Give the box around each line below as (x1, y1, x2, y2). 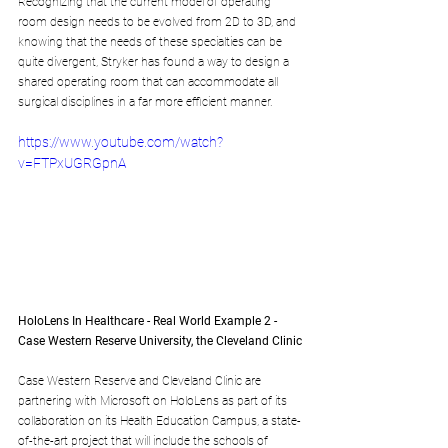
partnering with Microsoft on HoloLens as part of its (18, 394, 290, 409)
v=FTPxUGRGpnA (18, 154, 126, 171)
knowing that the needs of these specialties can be (18, 34, 285, 49)
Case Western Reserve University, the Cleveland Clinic (18, 334, 302, 349)
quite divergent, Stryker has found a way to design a (18, 54, 292, 69)
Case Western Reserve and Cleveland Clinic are (18, 374, 264, 389)
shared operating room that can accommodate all (18, 74, 281, 89)
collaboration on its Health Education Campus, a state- (18, 414, 301, 429)
